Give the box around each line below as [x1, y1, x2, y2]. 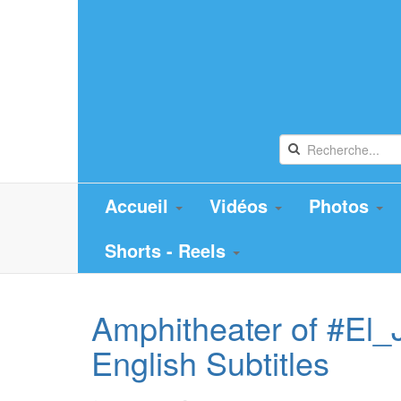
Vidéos [209, 192, 273, 218]
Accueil [105, 192, 174, 218]
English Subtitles [91, 339, 329, 385]
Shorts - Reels [105, 237, 231, 263]
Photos [309, 192, 374, 218]
